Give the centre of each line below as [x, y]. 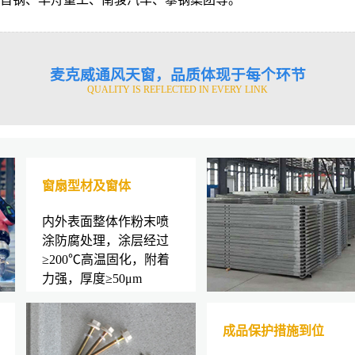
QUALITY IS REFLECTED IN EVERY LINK [177, 89]
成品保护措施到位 [273, 330]
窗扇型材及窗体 [86, 185]
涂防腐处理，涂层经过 [105, 240]
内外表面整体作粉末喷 [105, 221]
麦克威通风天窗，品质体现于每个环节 [177, 74]
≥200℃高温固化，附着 [106, 259]
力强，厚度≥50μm [92, 278]
